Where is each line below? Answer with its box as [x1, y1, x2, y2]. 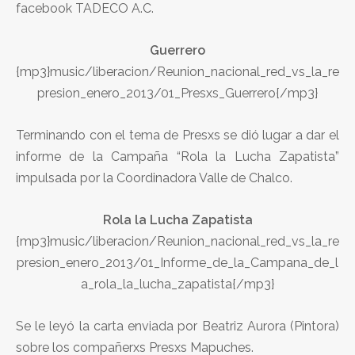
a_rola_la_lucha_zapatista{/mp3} [81, 276, 274, 292]
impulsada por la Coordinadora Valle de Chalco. [16, 170, 292, 185]
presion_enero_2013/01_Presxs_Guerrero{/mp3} [37, 85, 318, 101]
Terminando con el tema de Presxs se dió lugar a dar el [16, 127, 339, 143]
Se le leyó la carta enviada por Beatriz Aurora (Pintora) [16, 318, 339, 334]
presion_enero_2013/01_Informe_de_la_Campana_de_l [17, 254, 338, 270]
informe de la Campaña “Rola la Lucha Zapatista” [16, 148, 339, 164]
